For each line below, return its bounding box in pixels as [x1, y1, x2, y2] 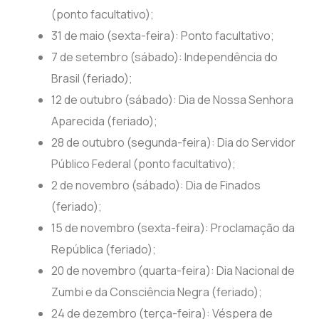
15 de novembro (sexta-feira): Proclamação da [51, 220, 296, 236]
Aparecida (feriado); [51, 113, 158, 130]
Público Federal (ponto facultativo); [51, 156, 236, 172]
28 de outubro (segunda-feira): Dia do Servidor [51, 135, 296, 151]
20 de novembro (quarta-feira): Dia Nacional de [51, 263, 296, 279]
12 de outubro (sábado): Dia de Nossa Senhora [51, 92, 294, 108]
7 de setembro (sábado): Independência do [51, 49, 278, 66]
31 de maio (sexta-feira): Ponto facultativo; [51, 28, 275, 44]
